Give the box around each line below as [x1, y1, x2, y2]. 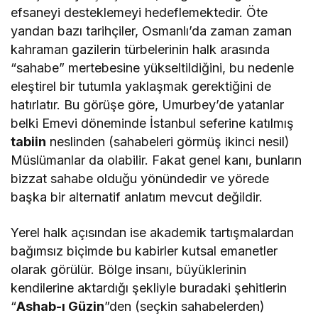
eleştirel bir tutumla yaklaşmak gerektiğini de [11, 78, 272, 94]
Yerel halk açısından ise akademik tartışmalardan [11, 224, 295, 240]
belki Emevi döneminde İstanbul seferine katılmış [11, 115, 295, 131]
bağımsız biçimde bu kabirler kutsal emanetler [11, 243, 278, 258]
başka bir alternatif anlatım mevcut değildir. [11, 189, 263, 204]
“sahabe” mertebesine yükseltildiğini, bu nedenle [11, 60, 295, 75]
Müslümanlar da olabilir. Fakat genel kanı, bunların [11, 152, 302, 168]
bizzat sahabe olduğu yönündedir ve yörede [11, 170, 270, 186]
